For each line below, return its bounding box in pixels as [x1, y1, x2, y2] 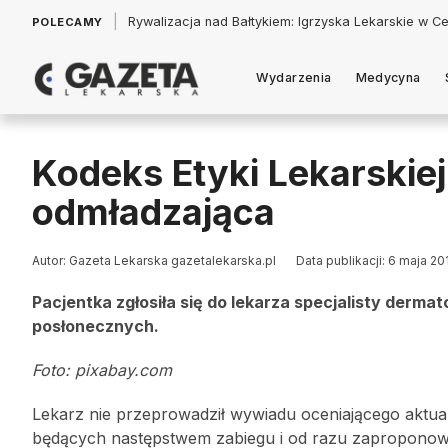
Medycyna [355, 69, 421, 85]
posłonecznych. [32, 316, 159, 336]
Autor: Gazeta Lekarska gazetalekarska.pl [32, 253, 276, 268]
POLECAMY [32, 15, 103, 29]
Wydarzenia [255, 69, 332, 85]
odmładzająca [32, 190, 275, 234]
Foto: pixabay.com [32, 360, 172, 380]
